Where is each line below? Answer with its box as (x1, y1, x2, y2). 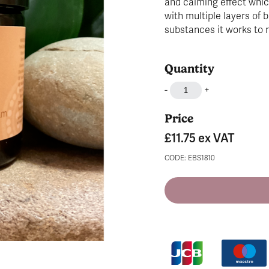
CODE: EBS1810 (165, 154, 215, 162)
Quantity (165, 61, 214, 76)
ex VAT (198, 130, 234, 146)
